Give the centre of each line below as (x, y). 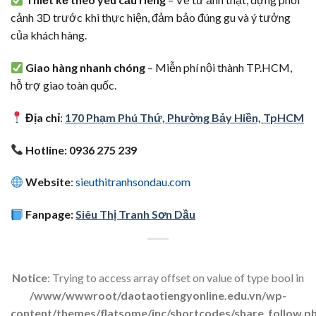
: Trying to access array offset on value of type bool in (176, 277)
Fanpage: (51, 214)
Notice (30, 277)
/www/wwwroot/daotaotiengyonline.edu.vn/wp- (158, 295)
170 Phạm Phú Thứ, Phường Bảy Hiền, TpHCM (185, 117)
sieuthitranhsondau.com (133, 182)
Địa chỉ (43, 117)
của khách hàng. (49, 35)
